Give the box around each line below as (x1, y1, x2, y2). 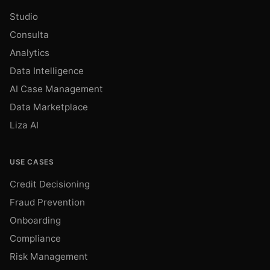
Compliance (10, 233, 61, 244)
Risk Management (10, 251, 88, 262)
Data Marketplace (10, 101, 88, 113)
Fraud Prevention (10, 196, 85, 208)
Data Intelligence (10, 65, 84, 77)
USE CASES (10, 157, 54, 166)
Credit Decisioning (10, 178, 90, 190)
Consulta (10, 29, 49, 40)
